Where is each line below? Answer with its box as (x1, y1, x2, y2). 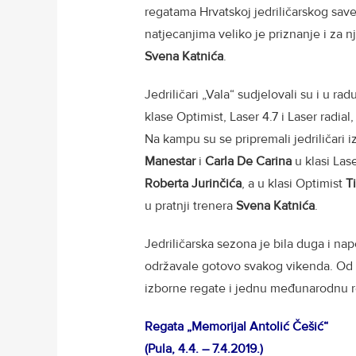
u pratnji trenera (145, 197, 236, 214)
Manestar (145, 153, 195, 169)
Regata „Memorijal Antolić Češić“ (145, 318, 328, 335)
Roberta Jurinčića (145, 175, 242, 192)
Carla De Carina (205, 153, 292, 169)
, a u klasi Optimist (242, 175, 346, 192)
